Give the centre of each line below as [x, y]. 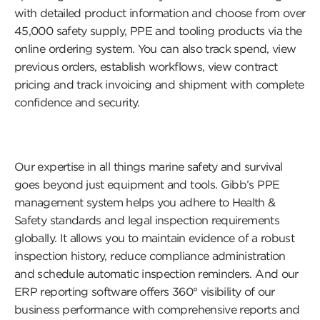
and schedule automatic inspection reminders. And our [156, 274]
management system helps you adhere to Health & [145, 202]
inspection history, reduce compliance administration [150, 256]
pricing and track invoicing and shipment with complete [159, 84]
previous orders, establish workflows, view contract [146, 66]
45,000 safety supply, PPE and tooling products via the [158, 31]
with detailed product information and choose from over [160, 13]
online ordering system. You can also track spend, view [155, 49]
